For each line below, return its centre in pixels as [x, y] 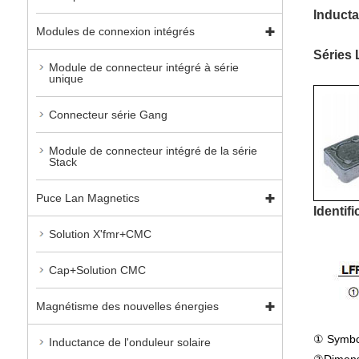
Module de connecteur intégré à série [143, 67]
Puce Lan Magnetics [87, 198]
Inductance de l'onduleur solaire [129, 342]
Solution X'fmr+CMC [100, 234]
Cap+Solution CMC [97, 270]
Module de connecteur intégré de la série [153, 150]
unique [66, 78]
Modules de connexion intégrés [115, 31]
